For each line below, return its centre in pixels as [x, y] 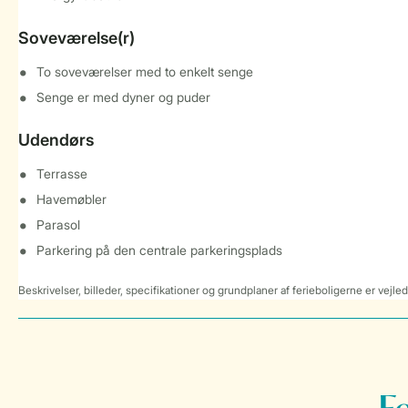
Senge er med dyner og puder [123, 97]
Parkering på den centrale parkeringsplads [159, 250]
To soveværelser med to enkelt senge [145, 71]
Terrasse [62, 173]
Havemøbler [71, 199]
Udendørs [56, 140]
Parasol [58, 224]
